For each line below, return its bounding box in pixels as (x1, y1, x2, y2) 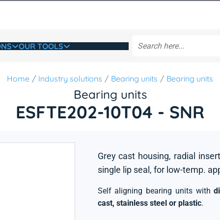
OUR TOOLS (18, 41, 63, 51)
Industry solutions (38, 74, 102, 83)
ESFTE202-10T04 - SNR (16, 101, 204, 123)
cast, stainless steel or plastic (97, 198, 201, 208)
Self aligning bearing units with (97, 186, 214, 195)
